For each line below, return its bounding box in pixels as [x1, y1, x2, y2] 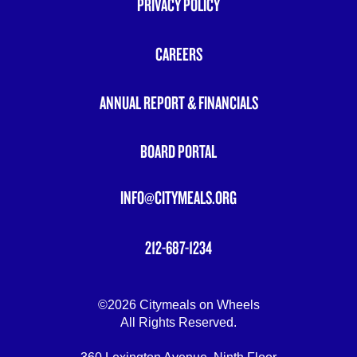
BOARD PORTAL [140, 139, 217, 163]
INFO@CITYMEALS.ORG [120, 185, 237, 209]
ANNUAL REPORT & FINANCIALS [99, 90, 258, 114]
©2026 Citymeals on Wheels [97, 297, 260, 312]
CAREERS [155, 41, 202, 65]
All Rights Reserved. [120, 315, 237, 329]
